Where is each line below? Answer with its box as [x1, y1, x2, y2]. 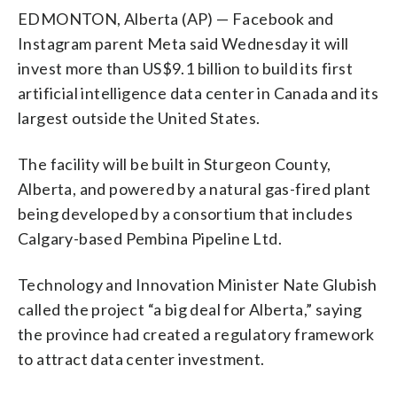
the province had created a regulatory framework [18, 323, 375, 344]
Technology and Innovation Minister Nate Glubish [18, 274, 378, 294]
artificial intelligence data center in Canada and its [18, 82, 379, 103]
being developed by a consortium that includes [18, 203, 353, 223]
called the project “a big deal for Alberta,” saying [18, 299, 362, 319]
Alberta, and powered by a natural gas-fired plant [18, 178, 371, 198]
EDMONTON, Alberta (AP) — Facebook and [18, 8, 334, 28]
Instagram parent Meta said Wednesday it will [18, 33, 349, 53]
